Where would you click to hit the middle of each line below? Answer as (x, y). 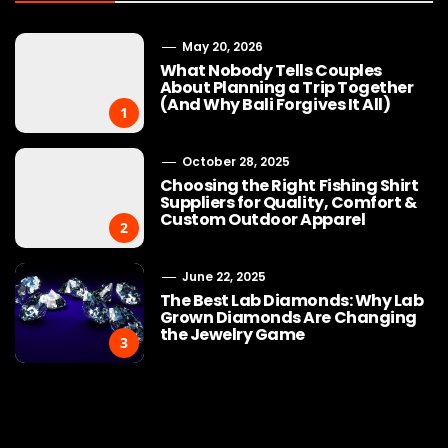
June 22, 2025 (222, 276)
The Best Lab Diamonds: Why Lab (291, 300)
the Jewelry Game (232, 334)
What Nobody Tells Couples (270, 70)
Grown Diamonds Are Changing (288, 317)
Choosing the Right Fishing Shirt (289, 185)
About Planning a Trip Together (286, 87)
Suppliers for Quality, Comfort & (288, 202)
